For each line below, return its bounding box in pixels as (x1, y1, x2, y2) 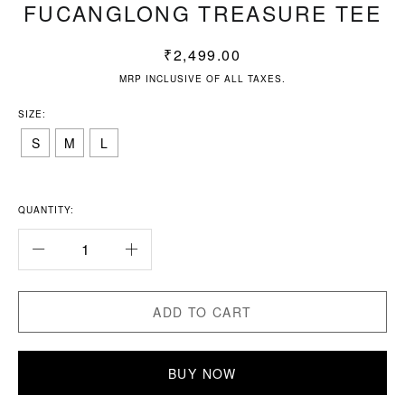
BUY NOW (168, 363, 237, 382)
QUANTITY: (18, 203, 74, 217)
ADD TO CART (153, 303, 252, 322)
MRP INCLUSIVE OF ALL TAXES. (119, 71, 286, 85)
